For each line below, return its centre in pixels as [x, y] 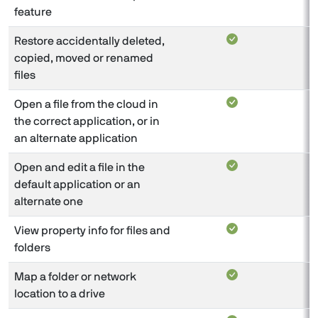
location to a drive [60, 294]
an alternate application [76, 138]
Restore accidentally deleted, [89, 41]
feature [33, 12]
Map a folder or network [75, 276]
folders [32, 247]
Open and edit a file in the [79, 167]
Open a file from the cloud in [86, 104]
